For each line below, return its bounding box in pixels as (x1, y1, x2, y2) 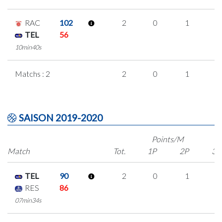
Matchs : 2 (15, 69, 50, 78)
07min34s (15, 196, 42, 204)
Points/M (152, 134, 184, 144)
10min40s (15, 43, 42, 51)
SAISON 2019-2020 (17, 112, 103, 123)
